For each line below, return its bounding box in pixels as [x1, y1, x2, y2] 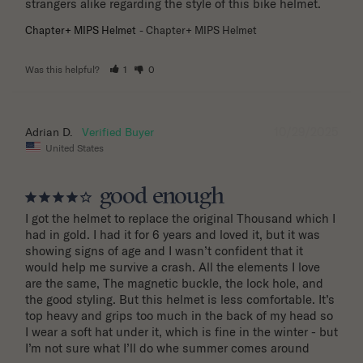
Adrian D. [25, 125, 73, 140]
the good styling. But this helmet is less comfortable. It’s [25, 291, 335, 307]
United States [45, 141, 104, 154]
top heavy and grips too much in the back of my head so [25, 307, 333, 323]
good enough [100, 180, 224, 213]
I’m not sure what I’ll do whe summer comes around [25, 340, 310, 356]
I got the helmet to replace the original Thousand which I [25, 210, 335, 226]
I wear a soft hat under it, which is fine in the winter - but [25, 323, 338, 340]
